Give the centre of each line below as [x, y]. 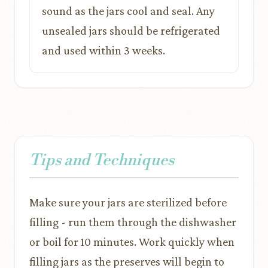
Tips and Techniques [102, 160]
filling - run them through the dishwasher [133, 222]
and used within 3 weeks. [103, 50]
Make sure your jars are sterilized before [128, 202]
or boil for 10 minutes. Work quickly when [132, 242]
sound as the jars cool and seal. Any [128, 11]
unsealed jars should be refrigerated [131, 31]
